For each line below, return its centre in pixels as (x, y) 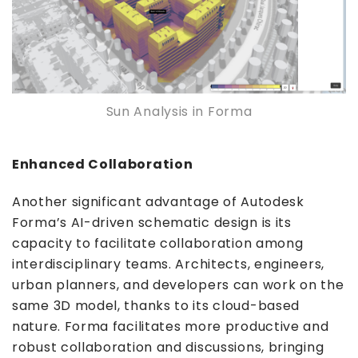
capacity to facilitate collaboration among (158, 244)
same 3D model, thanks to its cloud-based (156, 306)
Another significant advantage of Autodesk (158, 202)
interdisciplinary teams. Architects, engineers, (168, 265)
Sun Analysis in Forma (179, 112)
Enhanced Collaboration (103, 165)
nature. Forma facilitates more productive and (171, 327)
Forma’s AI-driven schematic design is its (152, 223)
